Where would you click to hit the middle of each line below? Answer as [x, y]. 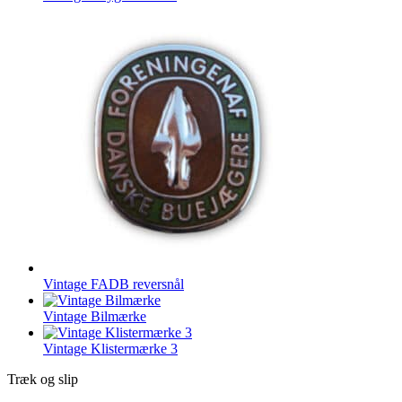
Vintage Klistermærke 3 [110, 348]
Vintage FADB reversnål [114, 284]
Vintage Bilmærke [95, 316]
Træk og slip [43, 379]
